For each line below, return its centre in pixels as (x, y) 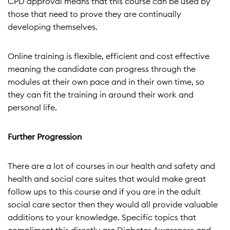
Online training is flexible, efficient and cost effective (109, 56)
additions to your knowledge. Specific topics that (102, 217)
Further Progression (46, 137)
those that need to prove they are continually (94, 14)
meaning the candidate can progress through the (102, 69)
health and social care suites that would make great (107, 179)
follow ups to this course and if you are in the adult (104, 191)
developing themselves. (54, 27)
